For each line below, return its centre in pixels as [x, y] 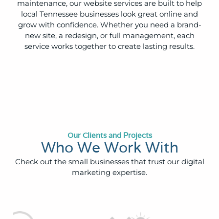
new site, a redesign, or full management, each [109, 35]
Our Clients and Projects [109, 135]
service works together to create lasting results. [109, 46]
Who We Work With [109, 148]
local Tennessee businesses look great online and [109, 14]
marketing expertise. [109, 173]
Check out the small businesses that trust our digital [109, 162]
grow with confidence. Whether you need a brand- [109, 24]
